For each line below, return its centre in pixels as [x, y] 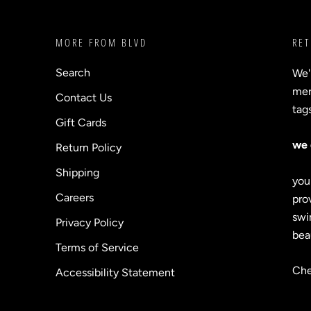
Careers [75, 197]
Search [73, 72]
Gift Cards [81, 122]
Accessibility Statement [115, 272]
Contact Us [84, 97]
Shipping [77, 172]
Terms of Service [97, 247]
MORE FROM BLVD [101, 42]
